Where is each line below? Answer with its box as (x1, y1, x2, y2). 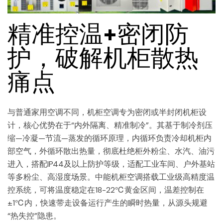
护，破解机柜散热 (7, 42, 199, 72)
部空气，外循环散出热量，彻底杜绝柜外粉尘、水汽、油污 (7, 146, 215, 157)
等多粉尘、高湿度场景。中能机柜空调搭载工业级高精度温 (7, 172, 215, 183)
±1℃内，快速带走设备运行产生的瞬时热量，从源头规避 (7, 198, 208, 209)
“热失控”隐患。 (7, 211, 61, 222)
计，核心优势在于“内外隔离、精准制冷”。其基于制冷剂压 (7, 120, 213, 131)
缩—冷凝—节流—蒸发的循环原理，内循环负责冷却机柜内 (7, 133, 212, 144)
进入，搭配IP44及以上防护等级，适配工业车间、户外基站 (7, 159, 215, 170)
